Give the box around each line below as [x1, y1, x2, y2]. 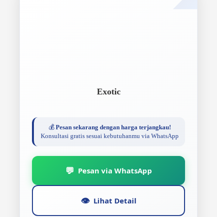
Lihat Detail [93, 195, 137, 205]
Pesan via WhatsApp [77, 165, 152, 175]
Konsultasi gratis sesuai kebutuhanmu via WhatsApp [40, 132, 179, 139]
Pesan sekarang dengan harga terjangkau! [55, 124, 171, 131]
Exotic [96, 87, 121, 96]
